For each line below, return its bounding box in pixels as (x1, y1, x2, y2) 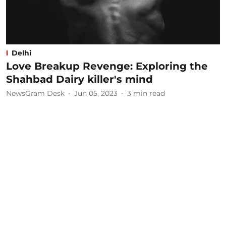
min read (133, 89, 165, 98)
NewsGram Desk (6, 89, 65, 98)
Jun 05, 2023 (74, 89, 118, 98)
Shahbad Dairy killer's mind (6, 73, 153, 85)
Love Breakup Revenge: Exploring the (6, 60, 208, 72)
